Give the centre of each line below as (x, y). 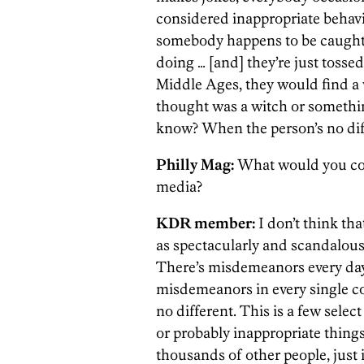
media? (179, 186)
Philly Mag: (197, 165)
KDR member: (206, 223)
